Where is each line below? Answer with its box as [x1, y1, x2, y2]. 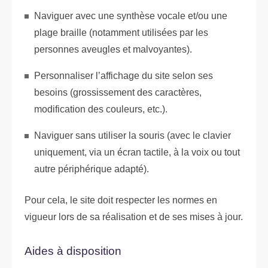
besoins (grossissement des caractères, [34, 87, 202, 98]
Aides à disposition [25, 244, 121, 257]
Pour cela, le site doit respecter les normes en [25, 194, 217, 205]
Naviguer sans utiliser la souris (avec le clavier [34, 130, 231, 141]
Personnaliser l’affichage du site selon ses [34, 70, 213, 81]
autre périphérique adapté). [34, 163, 149, 174]
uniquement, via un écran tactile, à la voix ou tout [34, 147, 240, 157]
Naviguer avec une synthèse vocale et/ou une [34, 10, 227, 21]
